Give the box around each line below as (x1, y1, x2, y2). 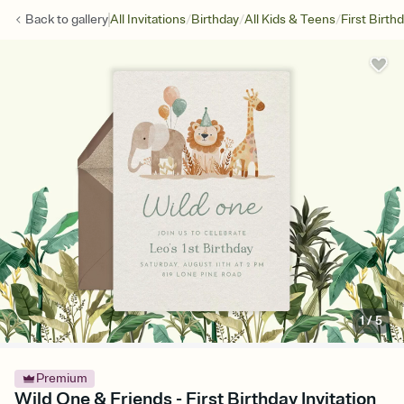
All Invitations (110, 12, 186, 27)
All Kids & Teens (244, 12, 335, 27)
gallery (71, 12, 108, 27)
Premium (36, 371, 87, 387)
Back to (25, 12, 71, 27)
